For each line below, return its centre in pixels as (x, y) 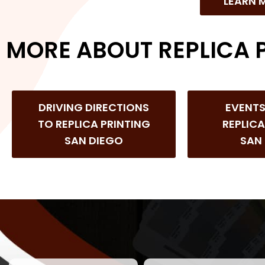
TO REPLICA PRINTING (94, 124)
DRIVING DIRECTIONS (94, 107)
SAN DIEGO (94, 140)
